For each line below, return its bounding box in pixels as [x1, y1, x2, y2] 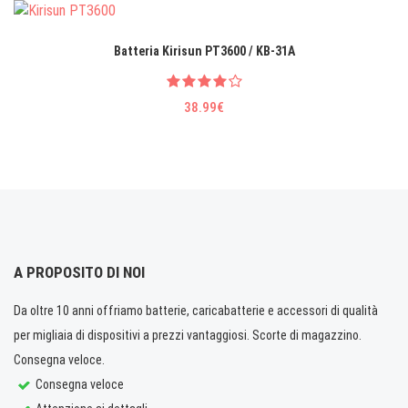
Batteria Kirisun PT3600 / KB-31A [113, 43, 295, 58]
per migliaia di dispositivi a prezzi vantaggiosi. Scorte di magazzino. [14, 327, 362, 342]
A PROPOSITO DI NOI [14, 262, 145, 281]
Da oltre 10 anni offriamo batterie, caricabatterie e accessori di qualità [14, 302, 378, 318]
